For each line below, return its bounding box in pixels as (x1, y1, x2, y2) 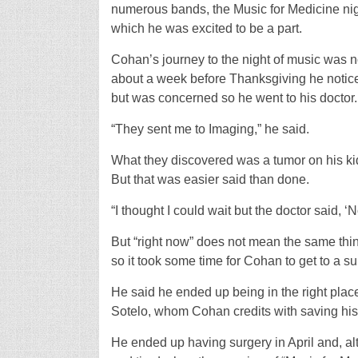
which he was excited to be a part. (110, 22, 302, 36)
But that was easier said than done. (110, 173, 309, 187)
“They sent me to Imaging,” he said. (110, 122, 309, 137)
